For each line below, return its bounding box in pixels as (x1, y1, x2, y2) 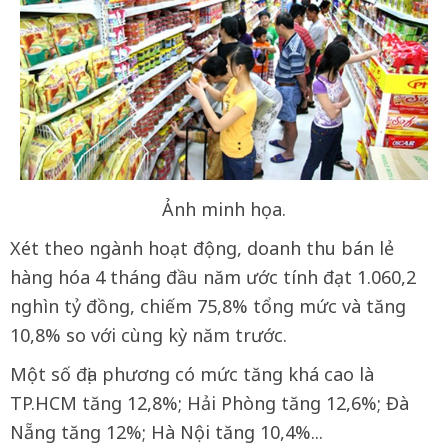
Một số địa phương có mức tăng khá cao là (10, 361, 374, 386)
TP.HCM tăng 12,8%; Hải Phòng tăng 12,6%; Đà (10, 390, 409, 415)
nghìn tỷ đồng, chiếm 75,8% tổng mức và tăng (10, 293, 406, 318)
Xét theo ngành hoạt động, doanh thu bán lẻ (10, 235, 394, 260)
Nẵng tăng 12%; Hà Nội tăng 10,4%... (10, 419, 323, 444)
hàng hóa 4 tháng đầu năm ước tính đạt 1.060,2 (10, 264, 416, 289)
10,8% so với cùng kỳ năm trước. (10, 322, 287, 347)
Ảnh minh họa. (162, 196, 286, 221)
